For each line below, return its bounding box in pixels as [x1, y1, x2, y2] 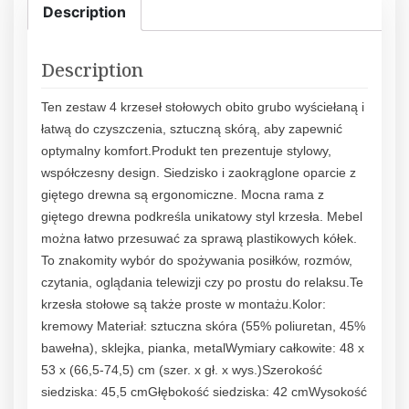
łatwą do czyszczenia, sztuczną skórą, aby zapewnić [41, 121, 342, 136]
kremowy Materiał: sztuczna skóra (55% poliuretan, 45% [41, 318, 365, 333]
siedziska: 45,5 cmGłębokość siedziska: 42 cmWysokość [41, 383, 367, 399]
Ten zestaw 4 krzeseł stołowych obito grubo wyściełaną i [41, 99, 364, 114]
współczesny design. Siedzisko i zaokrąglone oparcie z [41, 164, 356, 180]
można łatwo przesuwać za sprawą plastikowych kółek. [41, 230, 357, 246]
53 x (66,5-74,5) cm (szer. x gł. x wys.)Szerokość [41, 362, 322, 377]
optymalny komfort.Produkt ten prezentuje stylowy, [41, 142, 331, 158]
